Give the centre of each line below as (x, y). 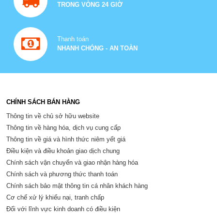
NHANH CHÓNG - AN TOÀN (98, 48)
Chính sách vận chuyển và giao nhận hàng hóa (72, 163)
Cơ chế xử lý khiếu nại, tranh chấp (55, 197)
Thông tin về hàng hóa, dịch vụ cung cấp (64, 128)
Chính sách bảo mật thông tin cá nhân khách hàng (77, 186)
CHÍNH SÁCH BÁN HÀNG (43, 102)
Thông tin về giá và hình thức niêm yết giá (66, 139)
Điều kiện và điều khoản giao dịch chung (63, 151)
